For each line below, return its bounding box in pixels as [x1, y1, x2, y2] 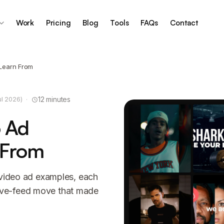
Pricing [45, 18, 71, 27]
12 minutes [38, 95, 70, 103]
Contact [169, 18, 198, 27]
